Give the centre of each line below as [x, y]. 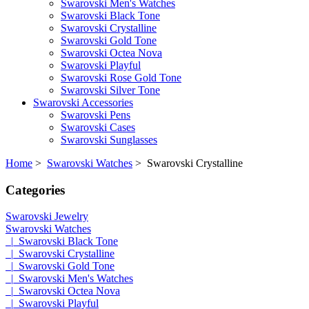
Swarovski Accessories [83, 102]
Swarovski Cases [98, 127]
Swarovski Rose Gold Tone [121, 77]
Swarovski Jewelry [47, 217]
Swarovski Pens [96, 114]
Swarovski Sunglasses [109, 139]
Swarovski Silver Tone [110, 90]
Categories [35, 190]
